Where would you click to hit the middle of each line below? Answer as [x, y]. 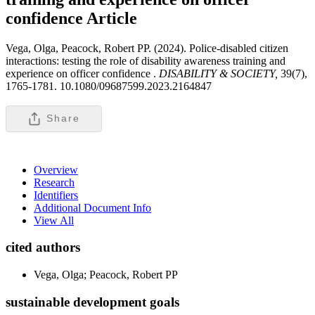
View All [54, 220]
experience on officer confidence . [81, 73]
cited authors [43, 247]
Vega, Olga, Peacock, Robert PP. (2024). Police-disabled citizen [147, 48]
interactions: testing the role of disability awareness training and [146, 60]
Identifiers [56, 195]
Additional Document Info [92, 207]
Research [54, 182]
